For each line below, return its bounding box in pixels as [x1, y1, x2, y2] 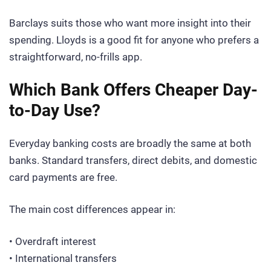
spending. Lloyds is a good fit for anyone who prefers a [9, 33, 259, 46]
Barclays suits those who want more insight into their [9, 16, 251, 29]
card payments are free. [9, 171, 117, 184]
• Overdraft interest [9, 235, 96, 247]
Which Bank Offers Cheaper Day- [9, 80, 258, 100]
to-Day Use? [9, 100, 100, 121]
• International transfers [9, 252, 117, 264]
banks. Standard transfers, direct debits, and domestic [9, 154, 257, 167]
